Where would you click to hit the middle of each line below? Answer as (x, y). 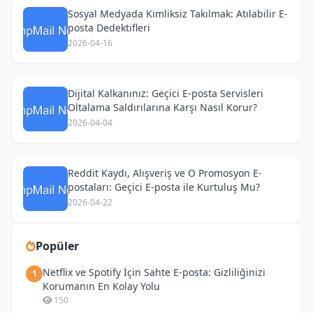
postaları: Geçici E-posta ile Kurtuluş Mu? (164, 187)
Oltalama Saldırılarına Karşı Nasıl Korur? (162, 107)
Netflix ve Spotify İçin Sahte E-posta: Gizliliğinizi (154, 272)
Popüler (57, 246)
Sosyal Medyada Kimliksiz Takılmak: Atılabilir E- (178, 13)
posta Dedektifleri (109, 27)
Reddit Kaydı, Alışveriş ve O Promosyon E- (165, 173)
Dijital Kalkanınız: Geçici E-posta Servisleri (166, 93)
